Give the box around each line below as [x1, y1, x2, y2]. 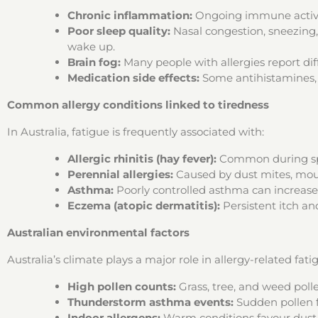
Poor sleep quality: [67, 24, 170, 38]
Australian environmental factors [7, 226, 190, 239]
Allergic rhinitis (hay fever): [67, 152, 216, 165]
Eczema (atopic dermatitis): [67, 199, 220, 212]
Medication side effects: [67, 71, 199, 84]
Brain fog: [67, 55, 121, 69]
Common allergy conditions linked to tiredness [7, 98, 269, 111]
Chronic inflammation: [67, 9, 192, 22]
